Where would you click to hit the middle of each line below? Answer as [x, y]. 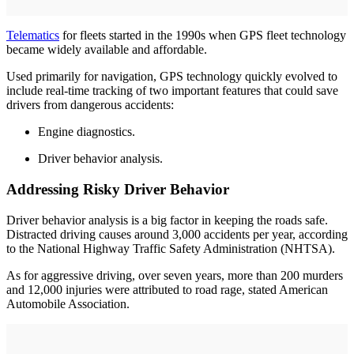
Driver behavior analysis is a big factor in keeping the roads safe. [167, 220]
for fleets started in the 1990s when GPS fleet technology [203, 36]
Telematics [33, 36]
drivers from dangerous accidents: [90, 105]
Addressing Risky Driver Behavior [118, 189]
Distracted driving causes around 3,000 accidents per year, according [177, 234]
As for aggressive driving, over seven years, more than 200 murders [175, 275]
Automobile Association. [68, 303]
